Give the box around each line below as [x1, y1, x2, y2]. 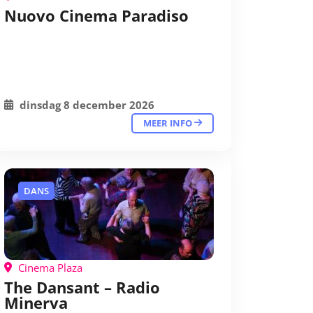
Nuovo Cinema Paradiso [4, 5, 189, 26]
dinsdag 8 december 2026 [17, 98, 154, 112]
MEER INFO [143, 117, 194, 129]
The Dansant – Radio [4, 277, 160, 298]
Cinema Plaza [15, 261, 82, 275]
